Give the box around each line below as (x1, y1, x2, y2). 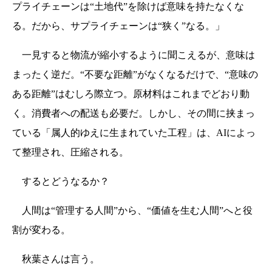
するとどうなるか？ (12, 176, 109, 187)
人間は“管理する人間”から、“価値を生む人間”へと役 (12, 205, 253, 216)
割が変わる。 (12, 225, 70, 236)
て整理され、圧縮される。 (12, 147, 129, 158)
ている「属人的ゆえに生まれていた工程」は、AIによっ (12, 127, 256, 138)
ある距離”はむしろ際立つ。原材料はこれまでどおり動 (12, 89, 250, 100)
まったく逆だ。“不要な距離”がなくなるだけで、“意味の (12, 69, 258, 80)
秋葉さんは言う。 (12, 254, 100, 265)
